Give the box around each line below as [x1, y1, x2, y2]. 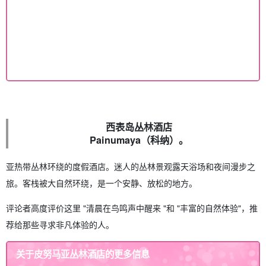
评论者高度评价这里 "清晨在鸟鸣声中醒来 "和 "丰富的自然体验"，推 [6, 202, 258, 214]
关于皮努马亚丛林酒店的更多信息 [16, 247, 150, 261]
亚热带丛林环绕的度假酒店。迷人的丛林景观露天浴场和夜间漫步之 [6, 160, 255, 173]
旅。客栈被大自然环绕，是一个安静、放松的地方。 [6, 177, 197, 189]
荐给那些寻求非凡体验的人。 [6, 218, 114, 231]
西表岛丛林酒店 [106, 120, 173, 134]
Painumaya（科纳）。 [90, 133, 189, 147]
